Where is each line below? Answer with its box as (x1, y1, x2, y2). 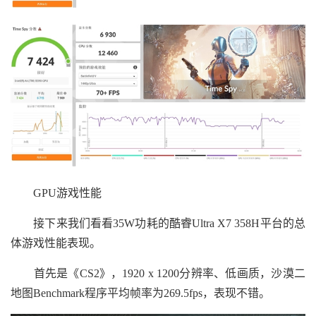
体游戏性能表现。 (11, 237, 101, 250)
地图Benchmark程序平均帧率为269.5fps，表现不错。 (11, 287, 270, 300)
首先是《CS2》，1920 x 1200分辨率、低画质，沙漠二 (11, 267, 305, 280)
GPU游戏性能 (11, 187, 102, 200)
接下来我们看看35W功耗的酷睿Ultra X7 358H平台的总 (11, 217, 305, 230)
